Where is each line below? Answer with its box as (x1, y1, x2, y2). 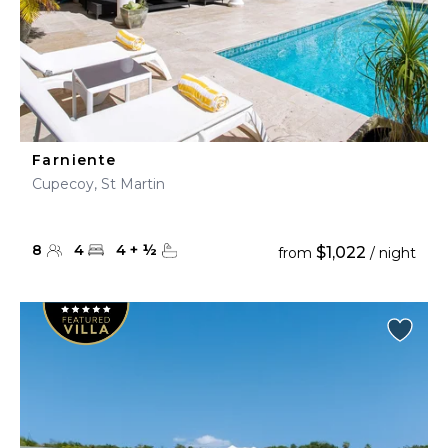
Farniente (32, 151, 117, 169)
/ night (366, 244, 416, 262)
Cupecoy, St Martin (32, 175, 165, 193)
